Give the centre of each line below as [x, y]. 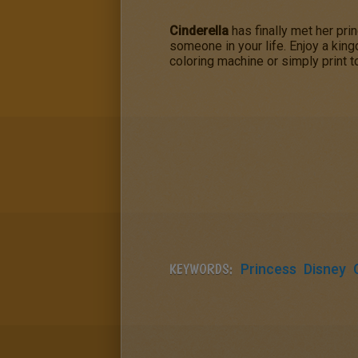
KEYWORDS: [201, 269]
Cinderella [199, 31]
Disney [325, 269]
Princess [268, 269]
